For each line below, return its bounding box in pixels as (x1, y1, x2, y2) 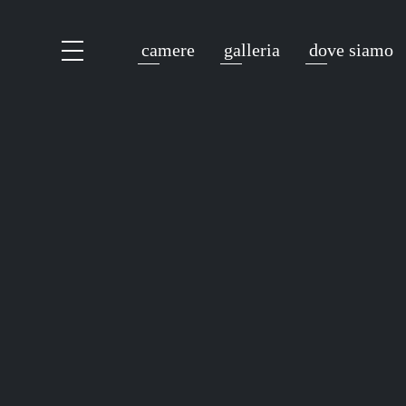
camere (141, 40, 195, 60)
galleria (224, 40, 280, 60)
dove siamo (309, 40, 393, 60)
